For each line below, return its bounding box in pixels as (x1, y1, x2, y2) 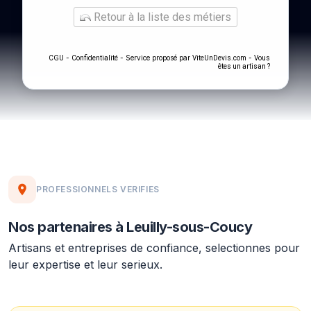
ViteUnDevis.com (192, 54, 246, 62)
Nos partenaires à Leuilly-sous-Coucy (8, 219, 252, 235)
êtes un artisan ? (218, 62, 270, 70)
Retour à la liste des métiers (91, 10, 231, 24)
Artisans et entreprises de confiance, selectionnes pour (8, 241, 300, 255)
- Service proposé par (118, 53, 192, 62)
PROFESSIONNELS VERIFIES (36, 184, 160, 194)
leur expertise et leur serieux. (8, 258, 162, 271)
